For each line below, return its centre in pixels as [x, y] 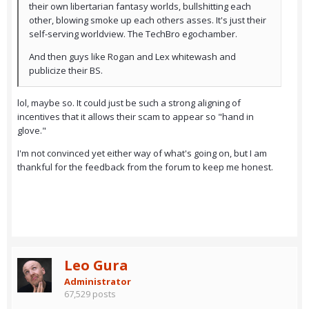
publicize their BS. [66, 71]
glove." [32, 131]
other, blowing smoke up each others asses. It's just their [148, 20]
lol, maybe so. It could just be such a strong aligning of [129, 103]
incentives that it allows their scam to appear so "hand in [136, 117]
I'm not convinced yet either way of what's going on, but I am [142, 153]
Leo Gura [96, 266]
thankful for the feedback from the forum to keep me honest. [145, 167]
